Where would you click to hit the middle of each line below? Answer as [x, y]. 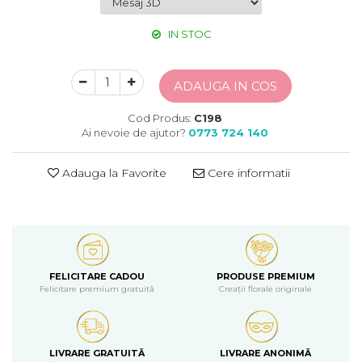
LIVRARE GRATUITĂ [97, 353]
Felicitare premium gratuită [97, 289]
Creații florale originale [265, 289]
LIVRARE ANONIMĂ [265, 353]
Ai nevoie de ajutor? [134, 133]
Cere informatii [247, 173]
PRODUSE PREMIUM [265, 276]
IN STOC [188, 34]
